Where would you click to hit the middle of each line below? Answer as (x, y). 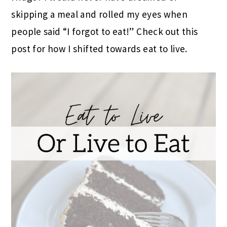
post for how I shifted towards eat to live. (99, 49)
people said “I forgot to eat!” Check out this (105, 32)
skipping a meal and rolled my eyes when (100, 14)
